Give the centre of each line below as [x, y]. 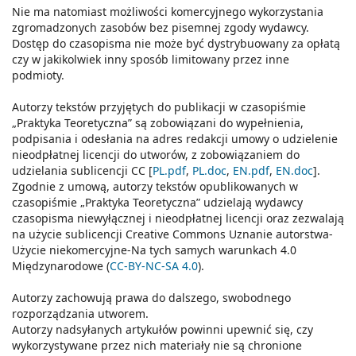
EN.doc [294, 171]
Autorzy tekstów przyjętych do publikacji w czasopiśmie [159, 107]
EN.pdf [251, 171]
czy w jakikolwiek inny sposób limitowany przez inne [151, 60]
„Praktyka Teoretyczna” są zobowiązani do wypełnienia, [158, 123]
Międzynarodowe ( [61, 266]
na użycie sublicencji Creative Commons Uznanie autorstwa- [172, 234]
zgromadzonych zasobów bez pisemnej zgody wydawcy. [161, 28]
